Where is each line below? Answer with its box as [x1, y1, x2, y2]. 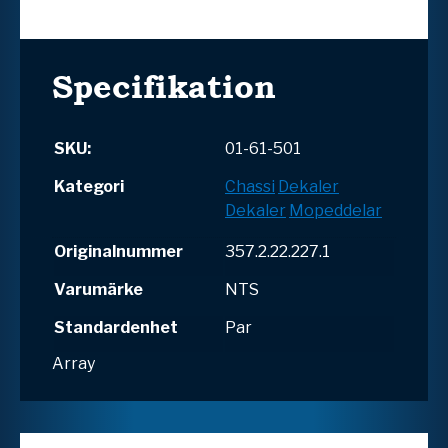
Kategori [54, 176, 124, 196]
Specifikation [52, 62, 276, 110]
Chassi [225, 176, 275, 196]
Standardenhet [54, 317, 178, 337]
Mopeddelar [289, 200, 382, 220]
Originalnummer [54, 241, 183, 261]
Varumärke [54, 279, 143, 299]
